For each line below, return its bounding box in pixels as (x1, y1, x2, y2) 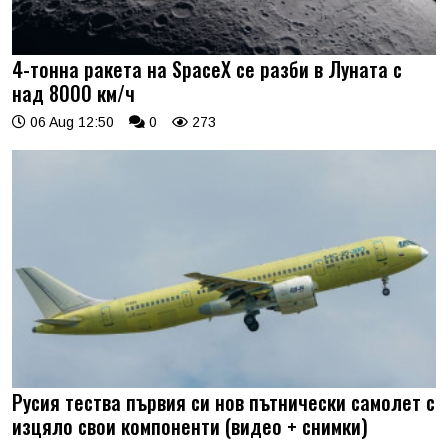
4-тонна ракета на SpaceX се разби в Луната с (12, 53, 402, 84)
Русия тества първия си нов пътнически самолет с (12, 387, 435, 418)
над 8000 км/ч (12, 77, 135, 108)
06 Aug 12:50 (26, 113, 114, 130)
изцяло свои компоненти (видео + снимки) (12, 411, 368, 442)
